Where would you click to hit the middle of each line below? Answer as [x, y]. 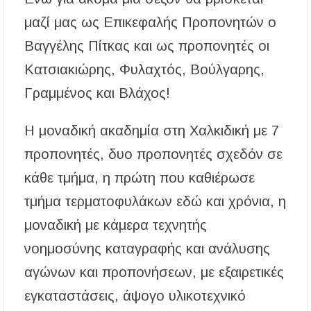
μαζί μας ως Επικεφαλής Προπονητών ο [151, 23]
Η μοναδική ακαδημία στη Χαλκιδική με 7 [152, 131]
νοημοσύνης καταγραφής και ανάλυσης [148, 249]
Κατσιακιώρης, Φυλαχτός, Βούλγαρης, [145, 70]
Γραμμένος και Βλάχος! [98, 93]
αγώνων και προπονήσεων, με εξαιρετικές [154, 272]
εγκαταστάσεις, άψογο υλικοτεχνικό [135, 296]
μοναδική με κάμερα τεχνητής [116, 225]
